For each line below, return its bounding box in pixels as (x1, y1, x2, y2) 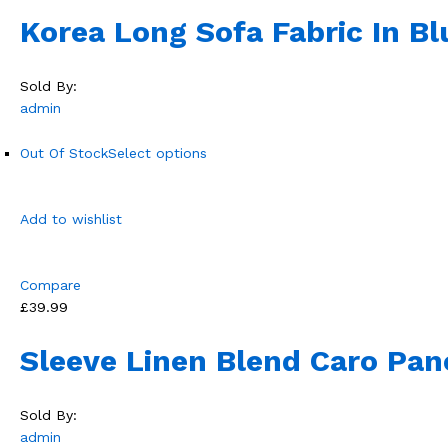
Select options (108, 145, 207, 162)
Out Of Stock (20, 145, 108, 162)
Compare (20, 277, 81, 294)
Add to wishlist (20, 211, 122, 228)
